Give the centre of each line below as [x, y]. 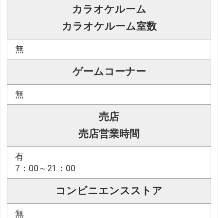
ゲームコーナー [109, 72]
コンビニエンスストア [109, 191]
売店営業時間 [109, 134]
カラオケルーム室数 [109, 27]
